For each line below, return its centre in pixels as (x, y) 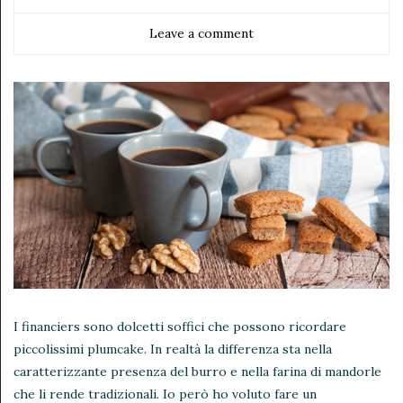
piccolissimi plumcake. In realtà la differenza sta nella (173, 349)
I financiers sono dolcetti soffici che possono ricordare (180, 326)
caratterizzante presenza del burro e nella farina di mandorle (197, 371)
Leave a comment (201, 33)
